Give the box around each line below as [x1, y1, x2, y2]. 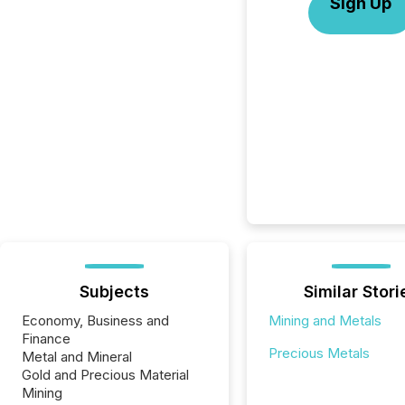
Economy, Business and [22, 312, 169, 329]
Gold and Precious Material [22, 366, 189, 383]
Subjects [79, 282, 149, 301]
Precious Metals [268, 344, 370, 362]
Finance [22, 330, 71, 347]
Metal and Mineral [22, 348, 132, 365]
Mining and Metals [268, 312, 381, 329]
